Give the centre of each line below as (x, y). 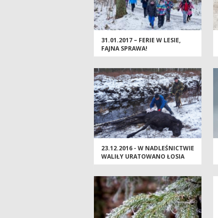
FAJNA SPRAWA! (124, 49)
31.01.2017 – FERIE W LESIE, (141, 40)
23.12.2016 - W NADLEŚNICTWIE (148, 148)
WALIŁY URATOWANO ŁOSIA (143, 157)
